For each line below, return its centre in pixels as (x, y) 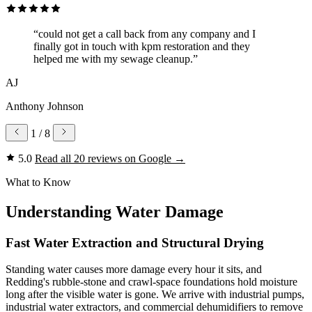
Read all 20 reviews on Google (104, 158)
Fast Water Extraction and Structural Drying (135, 242)
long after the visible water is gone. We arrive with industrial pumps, (155, 295)
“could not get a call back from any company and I (145, 33)
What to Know (38, 182)
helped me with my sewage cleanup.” (116, 58)
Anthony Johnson (45, 106)
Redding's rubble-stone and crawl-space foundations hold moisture (151, 282)
